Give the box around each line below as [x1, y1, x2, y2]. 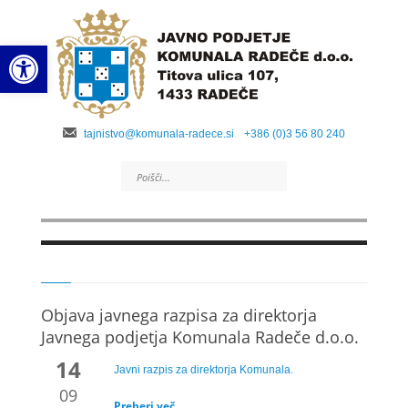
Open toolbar [8, 37, 98, 70]
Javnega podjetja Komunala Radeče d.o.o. [41, 326, 359, 348]
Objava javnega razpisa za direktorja [41, 304, 317, 326]
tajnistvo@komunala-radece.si [84, 127, 234, 140]
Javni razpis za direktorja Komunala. [114, 363, 293, 376]
